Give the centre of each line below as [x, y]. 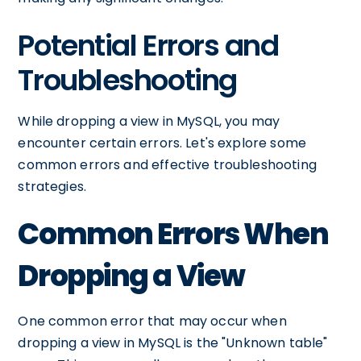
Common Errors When [173, 234]
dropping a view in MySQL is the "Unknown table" [173, 343]
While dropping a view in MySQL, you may [149, 121]
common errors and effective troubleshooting [167, 165]
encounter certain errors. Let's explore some [162, 143]
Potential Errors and [148, 46]
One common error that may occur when [152, 321]
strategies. [52, 187]
